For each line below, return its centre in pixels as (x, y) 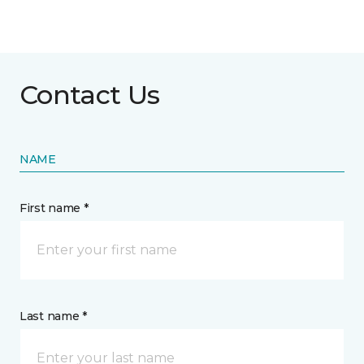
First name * (54, 208)
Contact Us (90, 94)
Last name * (53, 316)
